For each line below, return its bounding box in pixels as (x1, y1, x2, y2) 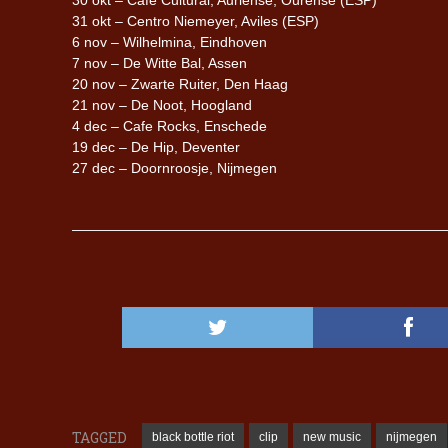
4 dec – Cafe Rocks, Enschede (72, 117, 267, 134)
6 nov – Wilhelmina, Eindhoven (72, 33, 267, 50)
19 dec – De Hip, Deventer (72, 138, 240, 155)
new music (303, 429, 361, 444)
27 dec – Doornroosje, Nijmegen (72, 159, 277, 176)
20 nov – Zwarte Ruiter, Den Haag (72, 75, 288, 92)
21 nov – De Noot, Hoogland (72, 96, 252, 113)
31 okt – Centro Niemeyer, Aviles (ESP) (72, 12, 319, 29)
